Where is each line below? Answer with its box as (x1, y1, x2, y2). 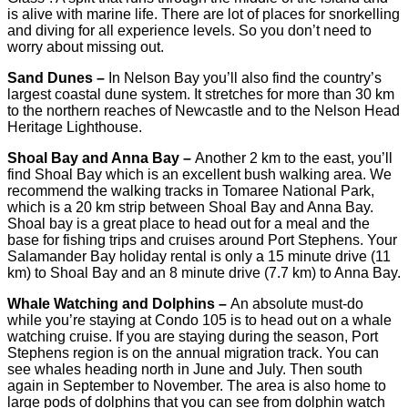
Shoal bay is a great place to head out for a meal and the (7, 216, 370, 232)
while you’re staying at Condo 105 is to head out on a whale (7, 312, 392, 329)
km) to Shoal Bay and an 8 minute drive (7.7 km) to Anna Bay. (7, 265, 401, 281)
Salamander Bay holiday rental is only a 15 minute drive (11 (7, 249, 391, 265)
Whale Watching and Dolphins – (7, 296, 230, 312)
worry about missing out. (7, 39, 164, 56)
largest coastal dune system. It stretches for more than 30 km (7, 87, 394, 103)
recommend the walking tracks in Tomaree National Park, (7, 183, 374, 199)
